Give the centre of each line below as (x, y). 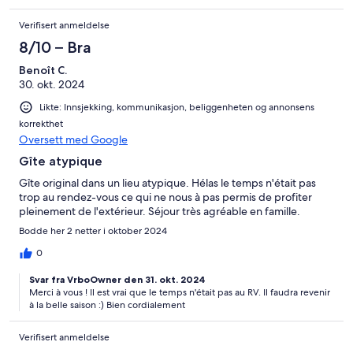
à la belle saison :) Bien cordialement (107, 305)
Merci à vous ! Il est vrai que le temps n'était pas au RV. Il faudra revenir (180, 292)
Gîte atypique (61, 161)
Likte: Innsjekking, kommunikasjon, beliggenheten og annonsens (177, 107)
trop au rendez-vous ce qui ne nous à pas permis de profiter (165, 197)
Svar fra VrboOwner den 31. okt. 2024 (117, 279)
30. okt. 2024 (52, 84)
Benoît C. (43, 70)
